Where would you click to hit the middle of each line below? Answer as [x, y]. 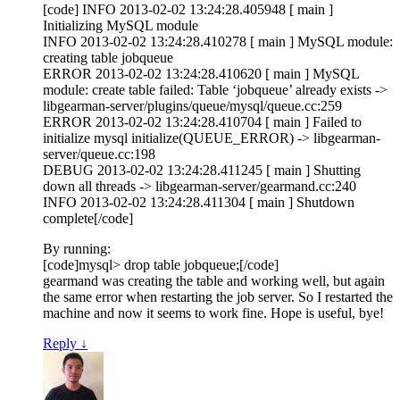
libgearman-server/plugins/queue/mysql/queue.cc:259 [192, 106]
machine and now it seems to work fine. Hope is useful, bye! [213, 313]
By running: [77, 249]
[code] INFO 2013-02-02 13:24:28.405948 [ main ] [188, 10]
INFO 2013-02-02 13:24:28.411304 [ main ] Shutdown [199, 203]
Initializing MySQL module [121, 26]
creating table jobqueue [108, 58]
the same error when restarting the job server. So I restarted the [218, 297]
